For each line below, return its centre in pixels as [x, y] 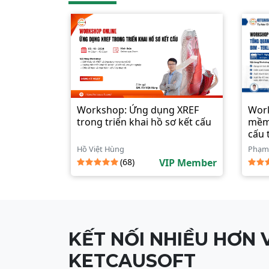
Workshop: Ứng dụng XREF [138, 110]
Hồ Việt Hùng [101, 149]
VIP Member [188, 163]
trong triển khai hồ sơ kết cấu [144, 122]
